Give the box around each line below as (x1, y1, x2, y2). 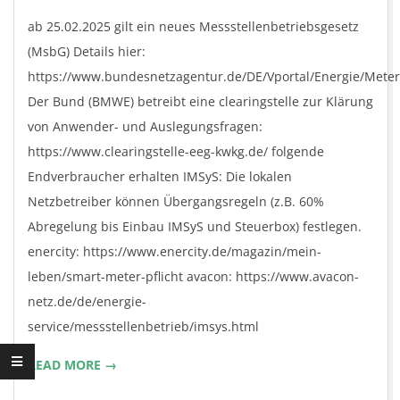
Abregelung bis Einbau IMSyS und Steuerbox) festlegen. (28, 218, 362, 235)
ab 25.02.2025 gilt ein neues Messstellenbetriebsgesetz (28, 18, 359, 35)
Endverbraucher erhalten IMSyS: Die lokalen (28, 168, 292, 185)
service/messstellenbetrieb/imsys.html (28, 318, 259, 335)
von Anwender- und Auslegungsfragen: (28, 118, 262, 135)
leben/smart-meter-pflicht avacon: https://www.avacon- (28, 268, 359, 285)
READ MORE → (28, 356, 117, 373)
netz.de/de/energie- (28, 293, 146, 310)
